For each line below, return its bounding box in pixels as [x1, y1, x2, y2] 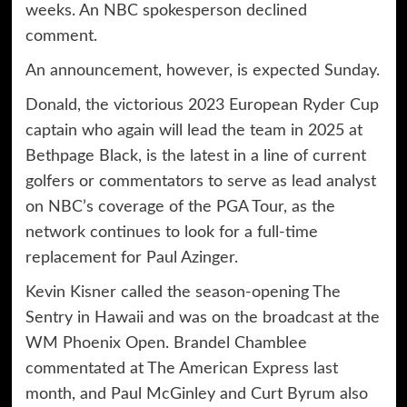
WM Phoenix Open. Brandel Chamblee [25, 334, 307, 352]
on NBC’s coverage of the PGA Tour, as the [25, 198, 335, 215]
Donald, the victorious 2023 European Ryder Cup [25, 96, 379, 114]
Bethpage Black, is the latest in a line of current [25, 147, 366, 164]
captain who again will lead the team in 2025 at [25, 122, 362, 139]
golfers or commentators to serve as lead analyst [25, 173, 376, 190]
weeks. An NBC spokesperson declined [25, 2, 307, 19]
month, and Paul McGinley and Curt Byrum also [25, 385, 368, 402]
